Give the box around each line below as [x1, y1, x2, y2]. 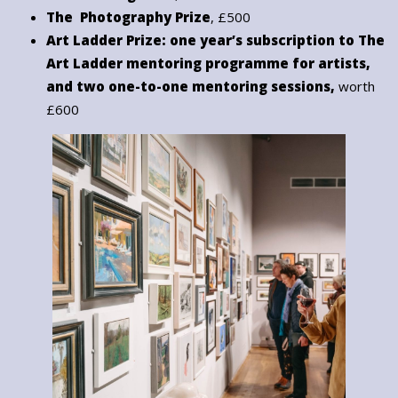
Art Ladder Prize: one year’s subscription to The [46, 31, 385, 50]
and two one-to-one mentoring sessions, [46, 77, 338, 96]
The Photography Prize [46, 8, 211, 27]
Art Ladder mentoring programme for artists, [46, 54, 370, 73]
